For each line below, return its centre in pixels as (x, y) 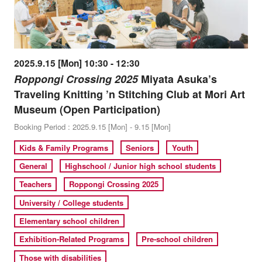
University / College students (72, 202)
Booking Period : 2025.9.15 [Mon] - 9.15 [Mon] (92, 127)
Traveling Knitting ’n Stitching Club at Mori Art (129, 94)
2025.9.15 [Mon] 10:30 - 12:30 (77, 63)
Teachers (36, 184)
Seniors (140, 147)
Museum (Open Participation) (87, 110)
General (34, 166)
